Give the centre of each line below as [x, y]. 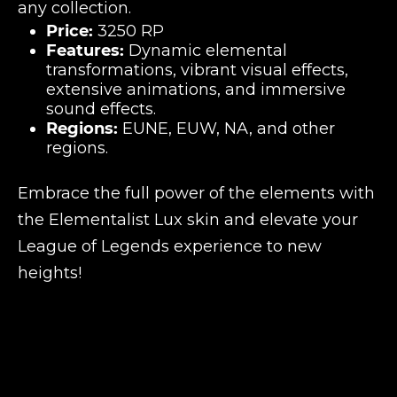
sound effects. [101, 109]
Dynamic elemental [206, 50]
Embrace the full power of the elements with [196, 193]
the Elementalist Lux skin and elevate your [188, 219]
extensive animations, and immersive [196, 89]
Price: [70, 31]
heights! [50, 272]
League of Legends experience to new [170, 246]
